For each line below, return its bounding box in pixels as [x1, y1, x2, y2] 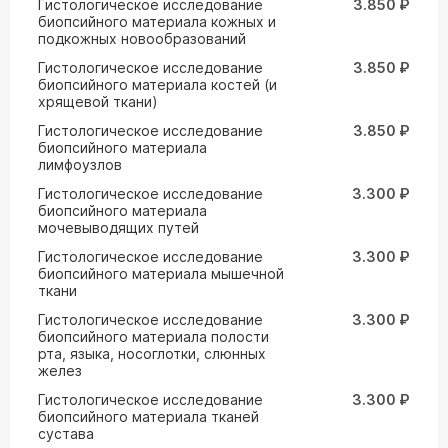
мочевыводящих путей [38, 219, 199, 236]
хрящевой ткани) [38, 93, 158, 110]
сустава [38, 425, 94, 442]
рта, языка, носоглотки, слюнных [38, 345, 266, 362]
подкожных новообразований [38, 30, 246, 47]
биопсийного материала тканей [38, 408, 259, 425]
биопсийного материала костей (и [38, 76, 277, 93]
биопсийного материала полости [38, 328, 269, 345]
